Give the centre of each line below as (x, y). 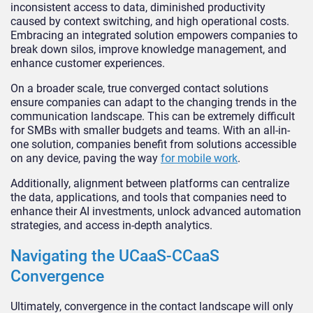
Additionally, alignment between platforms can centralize (150, 184)
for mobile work (199, 159)
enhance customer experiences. (88, 64)
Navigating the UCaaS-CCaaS (115, 256)
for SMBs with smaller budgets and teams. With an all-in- (150, 131)
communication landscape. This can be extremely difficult (153, 117)
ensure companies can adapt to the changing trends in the (153, 103)
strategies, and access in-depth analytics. (111, 226)
